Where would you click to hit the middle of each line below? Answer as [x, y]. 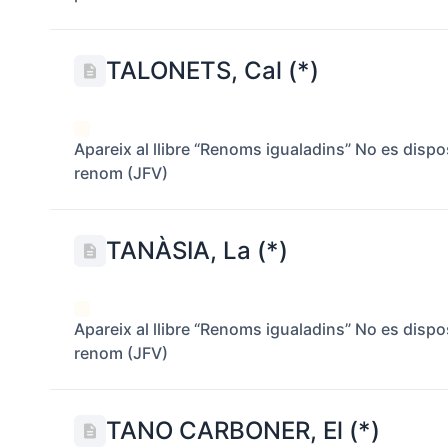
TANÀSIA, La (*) [197, 250]
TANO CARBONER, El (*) [243, 430]
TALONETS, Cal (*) [213, 70]
